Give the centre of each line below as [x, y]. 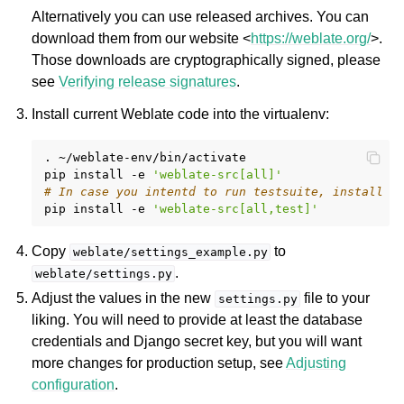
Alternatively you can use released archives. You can [201, 17]
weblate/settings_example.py [170, 252]
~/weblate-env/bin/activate [153, 157]
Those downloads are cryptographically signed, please [207, 60]
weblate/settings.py [103, 274]
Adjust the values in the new [124, 298]
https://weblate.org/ [311, 38]
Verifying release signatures [148, 82]
